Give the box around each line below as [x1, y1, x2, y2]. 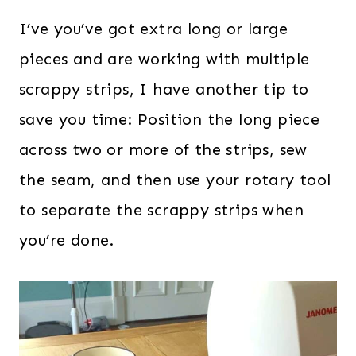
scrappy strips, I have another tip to [19, 79, 309, 99]
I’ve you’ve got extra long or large [19, 18, 288, 38]
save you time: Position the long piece [19, 109, 320, 129]
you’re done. [19, 230, 114, 250]
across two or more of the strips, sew [19, 139, 308, 159]
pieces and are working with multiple [19, 48, 310, 68]
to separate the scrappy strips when [19, 199, 304, 219]
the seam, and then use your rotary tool [19, 169, 331, 189]
